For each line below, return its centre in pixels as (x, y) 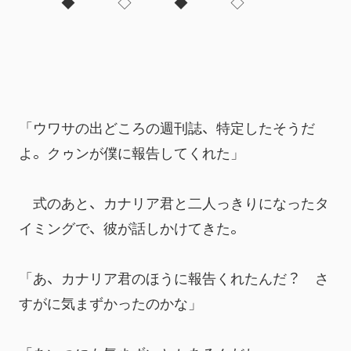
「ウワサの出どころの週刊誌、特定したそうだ (167, 127)
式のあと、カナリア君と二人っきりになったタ (174, 202)
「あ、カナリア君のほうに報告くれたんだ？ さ (174, 277)
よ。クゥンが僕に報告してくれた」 (132, 152)
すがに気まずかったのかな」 (110, 302)
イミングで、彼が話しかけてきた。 (132, 227)
